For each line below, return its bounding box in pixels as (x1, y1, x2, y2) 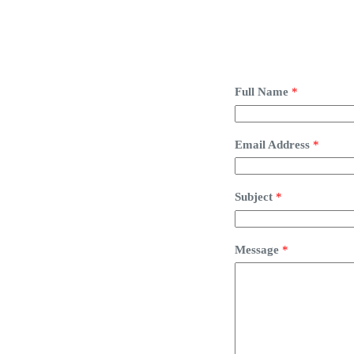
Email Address (235, 137, 313, 151)
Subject (235, 190, 276, 203)
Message (235, 243, 282, 256)
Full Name (235, 85, 292, 98)
